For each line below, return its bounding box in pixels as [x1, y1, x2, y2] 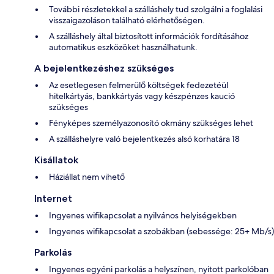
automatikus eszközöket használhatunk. [49, 42, 198, 53]
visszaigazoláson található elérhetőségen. [49, 15, 205, 26]
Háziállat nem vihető [49, 171, 125, 183]
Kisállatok [34, 154, 78, 166]
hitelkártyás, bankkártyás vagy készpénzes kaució [49, 91, 235, 102]
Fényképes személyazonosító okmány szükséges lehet [49, 117, 253, 129]
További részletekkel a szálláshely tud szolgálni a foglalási [49, 4, 262, 15]
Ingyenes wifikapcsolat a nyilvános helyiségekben [49, 210, 237, 221]
